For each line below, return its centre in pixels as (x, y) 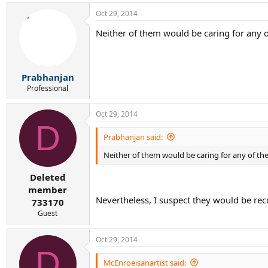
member (48, 190)
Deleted (48, 177)
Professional (48, 88)
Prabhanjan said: (133, 137)
